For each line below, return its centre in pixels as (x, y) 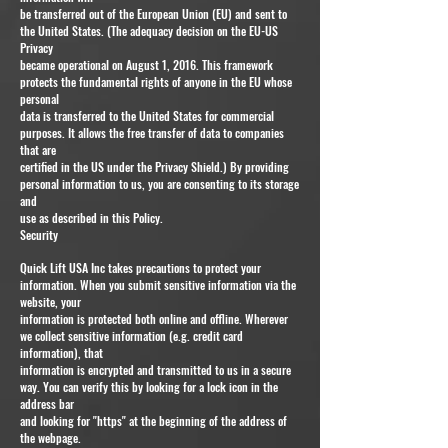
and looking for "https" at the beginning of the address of (153, 420)
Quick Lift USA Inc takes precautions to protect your (140, 267)
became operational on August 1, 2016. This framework (146, 64)
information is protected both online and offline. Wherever (154, 318)
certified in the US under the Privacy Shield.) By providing (154, 166)
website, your (50, 301)
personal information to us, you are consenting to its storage (159, 183)
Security (39, 234)
